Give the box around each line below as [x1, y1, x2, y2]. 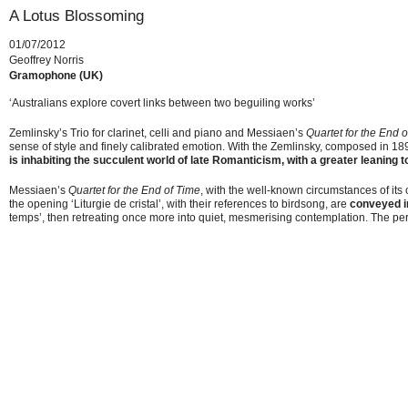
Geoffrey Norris [9, 53, 84, 66]
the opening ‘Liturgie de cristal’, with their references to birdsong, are [9, 197, 347, 210]
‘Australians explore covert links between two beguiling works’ [9, 96, 315, 109]
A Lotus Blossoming [9, 7, 144, 25]
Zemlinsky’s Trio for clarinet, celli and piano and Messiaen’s [9, 126, 306, 139]
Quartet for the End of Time [68, 183, 200, 197]
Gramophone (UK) [9, 68, 103, 82]
